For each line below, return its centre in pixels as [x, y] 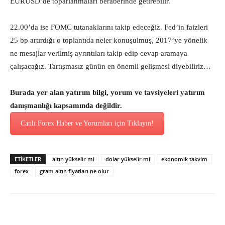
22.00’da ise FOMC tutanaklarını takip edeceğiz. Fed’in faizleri [109, 27]
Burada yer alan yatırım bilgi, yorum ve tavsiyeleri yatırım [107, 92]
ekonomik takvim [184, 159]
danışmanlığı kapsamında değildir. [66, 105]
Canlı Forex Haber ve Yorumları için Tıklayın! [87, 123]
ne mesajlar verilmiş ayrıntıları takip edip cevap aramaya [99, 53]
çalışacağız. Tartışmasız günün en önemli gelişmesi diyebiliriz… [110, 66]
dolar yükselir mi [128, 159]
